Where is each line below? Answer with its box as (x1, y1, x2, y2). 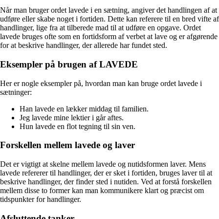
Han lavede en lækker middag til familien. (20, 104, 149, 113)
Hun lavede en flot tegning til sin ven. (20, 122, 135, 131)
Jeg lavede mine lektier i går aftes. (20, 113, 124, 122)
